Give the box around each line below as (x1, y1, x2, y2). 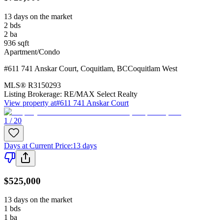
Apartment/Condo (4, 47, 60, 56)
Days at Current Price (4, 141, 71, 150)
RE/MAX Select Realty (64, 89, 137, 98)
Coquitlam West (128, 64, 177, 73)
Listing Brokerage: (4, 89, 62, 98)
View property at (4, 98, 56, 107)
